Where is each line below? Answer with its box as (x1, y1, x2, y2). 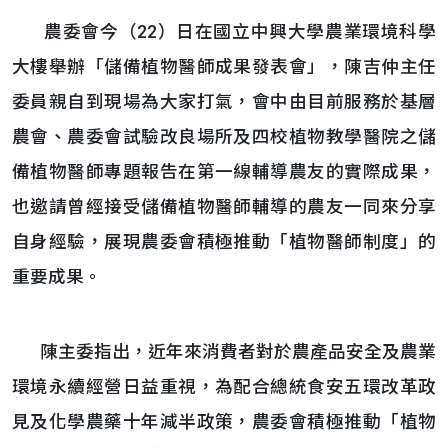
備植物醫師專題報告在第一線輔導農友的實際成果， (12, 162, 436, 182)
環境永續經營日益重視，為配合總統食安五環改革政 (12, 377, 436, 397)
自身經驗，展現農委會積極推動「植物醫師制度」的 (12, 232, 436, 252)
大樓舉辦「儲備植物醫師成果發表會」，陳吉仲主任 (12, 57, 436, 77)
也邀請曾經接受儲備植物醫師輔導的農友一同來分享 (12, 197, 436, 217)
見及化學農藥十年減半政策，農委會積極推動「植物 (12, 412, 436, 432)
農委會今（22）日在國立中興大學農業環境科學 (12, 22, 436, 42)
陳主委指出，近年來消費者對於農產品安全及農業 (12, 342, 436, 362)
